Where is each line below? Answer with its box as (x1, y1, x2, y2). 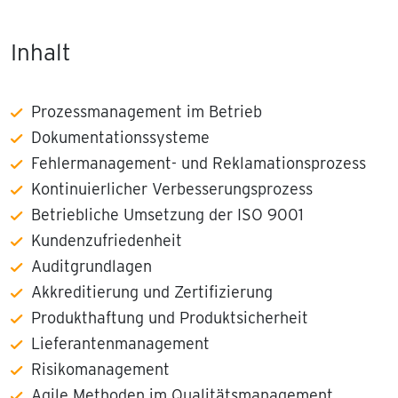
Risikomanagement (31, 360, 170, 378)
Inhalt (11, 38, 71, 66)
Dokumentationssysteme (31, 128, 210, 147)
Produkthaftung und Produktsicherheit (31, 308, 308, 327)
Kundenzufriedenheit (31, 231, 182, 250)
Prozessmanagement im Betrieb (31, 102, 262, 121)
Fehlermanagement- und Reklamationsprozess (31, 154, 366, 172)
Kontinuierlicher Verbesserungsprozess (31, 179, 313, 198)
